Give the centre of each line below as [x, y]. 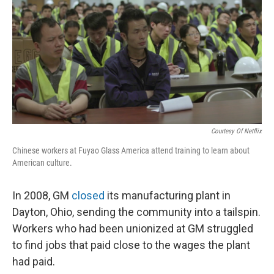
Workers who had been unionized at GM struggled [133, 229]
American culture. [42, 163]
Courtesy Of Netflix [236, 131]
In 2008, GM [42, 196]
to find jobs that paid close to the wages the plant [131, 245]
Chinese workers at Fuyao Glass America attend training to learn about [131, 151]
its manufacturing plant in [168, 196]
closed [88, 196]
